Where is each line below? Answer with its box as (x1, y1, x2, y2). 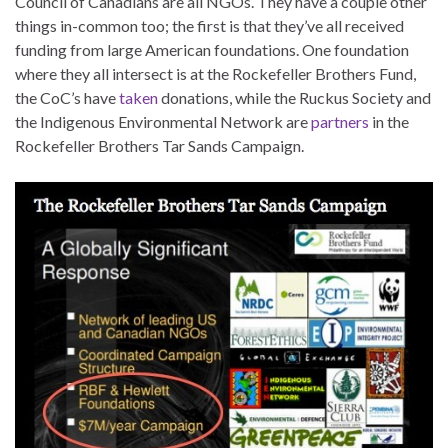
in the (369, 111, 409, 131)
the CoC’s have (15, 87, 119, 107)
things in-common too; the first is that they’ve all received (15, 15, 404, 35)
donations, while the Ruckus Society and (158, 87, 431, 107)
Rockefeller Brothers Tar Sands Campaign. (15, 135, 304, 155)
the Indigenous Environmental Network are (15, 111, 311, 131)
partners (311, 111, 369, 131)
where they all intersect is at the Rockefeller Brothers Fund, (15, 63, 416, 83)
